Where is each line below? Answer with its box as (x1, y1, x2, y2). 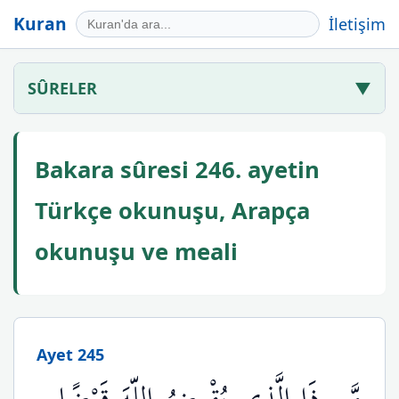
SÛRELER (28, 77, 97, 99)
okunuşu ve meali (35, 236, 238, 267)
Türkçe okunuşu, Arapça (35, 195, 310, 226)
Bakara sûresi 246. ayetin (35, 154, 320, 185)
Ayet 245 (37, 344, 104, 365)
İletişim (329, 13, 386, 35)
